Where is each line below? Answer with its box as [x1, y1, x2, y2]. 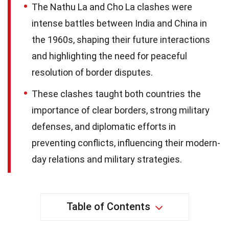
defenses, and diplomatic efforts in [32, 121, 176, 132]
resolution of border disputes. [32, 67, 153, 78]
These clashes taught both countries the [32, 88, 201, 99]
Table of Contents [66, 200, 150, 213]
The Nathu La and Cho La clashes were [32, 2, 192, 12]
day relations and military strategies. [32, 154, 182, 165]
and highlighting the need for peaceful [32, 51, 187, 61]
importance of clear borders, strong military [32, 105, 210, 116]
